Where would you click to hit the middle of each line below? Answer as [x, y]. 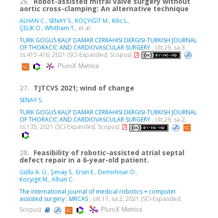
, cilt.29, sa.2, [168, 120]
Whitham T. [60, 28]
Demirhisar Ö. [117, 172]
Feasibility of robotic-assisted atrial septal [109, 153]
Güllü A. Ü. [34, 172]
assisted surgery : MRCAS [54, 199]
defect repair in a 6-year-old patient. [84, 160]
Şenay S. [62, 172]
